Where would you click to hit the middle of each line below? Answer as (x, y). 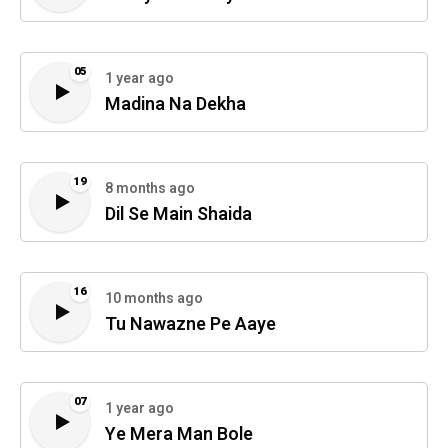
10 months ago (154, 299)
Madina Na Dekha (175, 105)
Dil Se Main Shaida (178, 215)
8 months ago (150, 189)
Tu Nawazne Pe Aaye (190, 325)
